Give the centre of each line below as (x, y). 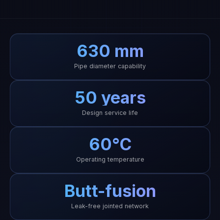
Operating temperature (110, 159)
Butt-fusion (110, 191)
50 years (110, 97)
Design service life (110, 113)
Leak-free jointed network (110, 206)
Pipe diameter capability (110, 66)
